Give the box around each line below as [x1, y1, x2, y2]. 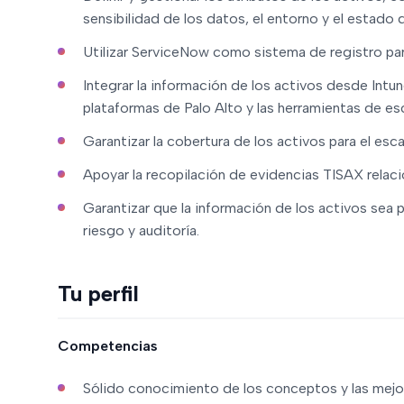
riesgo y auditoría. [83, 222, 199, 239]
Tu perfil [58, 280, 139, 307]
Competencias [58, 337, 158, 354]
